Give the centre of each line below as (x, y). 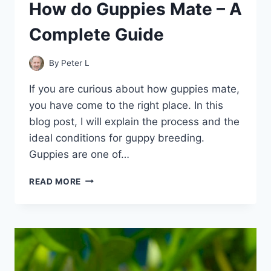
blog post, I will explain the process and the (134, 121)
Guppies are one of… (79, 154)
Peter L (76, 63)
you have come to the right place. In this (126, 105)
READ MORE (55, 181)
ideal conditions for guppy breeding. (117, 138)
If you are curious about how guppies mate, (134, 89)
